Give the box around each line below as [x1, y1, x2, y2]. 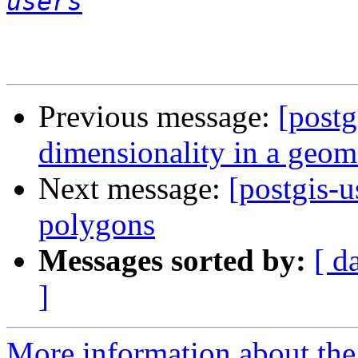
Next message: [38, 171, 229, 206]
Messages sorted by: [38, 243, 306, 278]
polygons [38, 207, 155, 242]
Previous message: [38, 99, 278, 134]
